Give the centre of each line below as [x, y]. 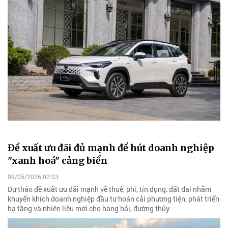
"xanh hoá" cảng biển [58, 161]
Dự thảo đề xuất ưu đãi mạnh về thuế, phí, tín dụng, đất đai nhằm [109, 189]
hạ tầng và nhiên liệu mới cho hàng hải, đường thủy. [89, 208]
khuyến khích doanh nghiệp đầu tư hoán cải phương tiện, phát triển [113, 198]
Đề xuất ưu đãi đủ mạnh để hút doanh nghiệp [111, 148]
